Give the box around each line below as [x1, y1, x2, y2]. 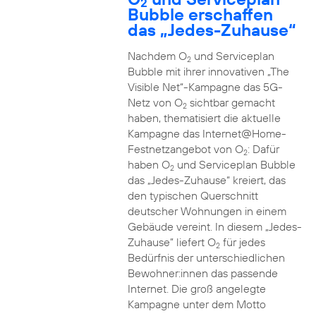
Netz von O [127, 95, 183, 109]
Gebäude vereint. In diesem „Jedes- [127, 219, 302, 233]
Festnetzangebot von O [127, 142, 243, 156]
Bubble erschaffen [127, 4, 273, 25]
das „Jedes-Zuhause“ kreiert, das [127, 173, 286, 187]
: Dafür [247, 142, 279, 156]
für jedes [219, 235, 265, 249]
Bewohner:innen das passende [127, 266, 278, 280]
